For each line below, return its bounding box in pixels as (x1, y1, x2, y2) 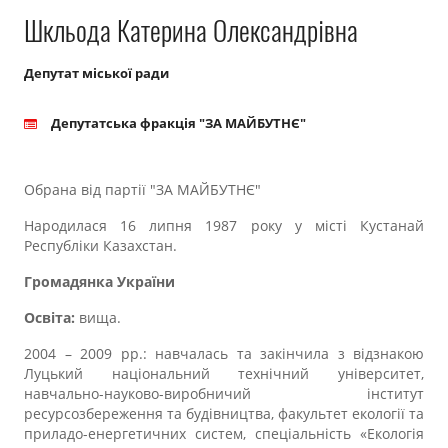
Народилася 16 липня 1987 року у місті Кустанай (24, 216, 424, 235)
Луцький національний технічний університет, (24, 364, 424, 383)
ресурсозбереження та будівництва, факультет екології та (24, 404, 424, 423)
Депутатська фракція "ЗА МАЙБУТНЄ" (51, 114, 306, 132)
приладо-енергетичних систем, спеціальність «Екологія (24, 424, 424, 443)
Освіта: (24, 308, 79, 327)
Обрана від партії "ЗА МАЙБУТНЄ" (24, 180, 261, 199)
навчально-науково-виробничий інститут (24, 384, 424, 403)
